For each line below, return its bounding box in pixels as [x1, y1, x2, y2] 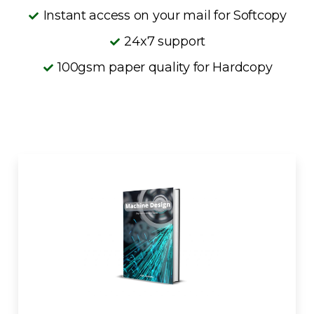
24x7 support [124, 34, 206, 49]
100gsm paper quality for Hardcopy [57, 60, 273, 75]
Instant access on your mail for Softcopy [43, 8, 287, 23]
